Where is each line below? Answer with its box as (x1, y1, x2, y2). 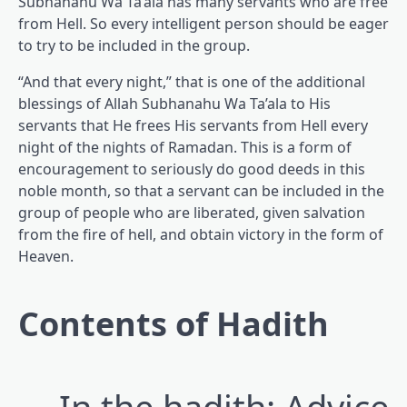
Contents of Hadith (18, 302, 329, 347)
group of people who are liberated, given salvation (18, 203, 365, 223)
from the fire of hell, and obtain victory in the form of (18, 224, 383, 245)
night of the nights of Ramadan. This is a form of (18, 137, 352, 158)
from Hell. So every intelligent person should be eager (18, 14, 389, 35)
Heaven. (18, 246, 74, 267)
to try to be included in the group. (18, 35, 250, 56)
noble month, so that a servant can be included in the (18, 181, 384, 202)
